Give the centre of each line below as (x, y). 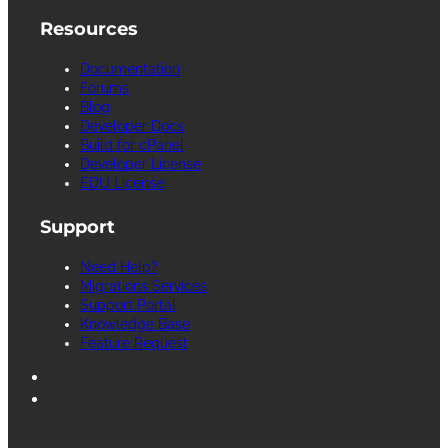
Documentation (130, 68)
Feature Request (134, 342)
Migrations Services (143, 285)
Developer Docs (132, 125)
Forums (104, 87)
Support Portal (128, 304)
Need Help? (119, 266)
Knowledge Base (135, 323)
